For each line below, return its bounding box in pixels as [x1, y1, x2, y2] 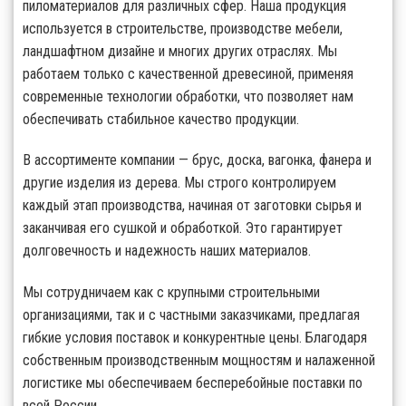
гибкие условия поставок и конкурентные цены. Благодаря [23, 329, 367, 347]
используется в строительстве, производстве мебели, [23, 19, 343, 37]
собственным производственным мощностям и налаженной [23, 352, 375, 370]
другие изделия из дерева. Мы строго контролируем [23, 174, 336, 192]
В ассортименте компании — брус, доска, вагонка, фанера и [23, 151, 372, 169]
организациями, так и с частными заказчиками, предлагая [23, 306, 360, 324]
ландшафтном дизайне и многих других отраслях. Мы [23, 42, 337, 60]
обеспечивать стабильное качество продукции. [23, 110, 299, 128]
